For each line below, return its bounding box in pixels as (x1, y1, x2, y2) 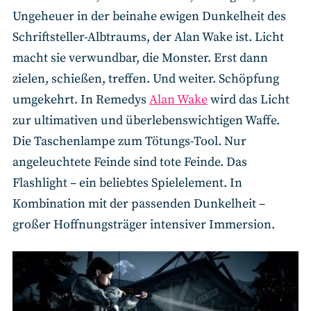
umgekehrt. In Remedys (12, 92, 149, 108)
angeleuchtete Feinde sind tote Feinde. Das (12, 154, 247, 170)
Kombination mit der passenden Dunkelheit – (12, 196, 265, 212)
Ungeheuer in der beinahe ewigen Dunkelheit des (12, 8, 286, 24)
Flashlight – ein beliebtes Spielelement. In (12, 175, 242, 191)
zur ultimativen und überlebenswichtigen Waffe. (12, 112, 280, 128)
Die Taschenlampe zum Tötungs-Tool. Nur (12, 133, 246, 149)
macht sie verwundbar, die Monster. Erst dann (12, 50, 268, 66)
